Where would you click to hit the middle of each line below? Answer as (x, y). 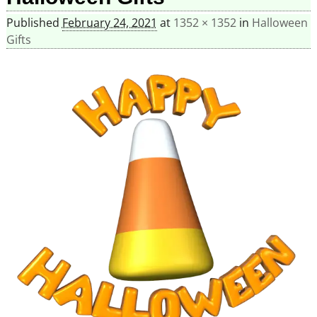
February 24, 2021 (109, 23)
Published (34, 23)
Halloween (279, 23)
